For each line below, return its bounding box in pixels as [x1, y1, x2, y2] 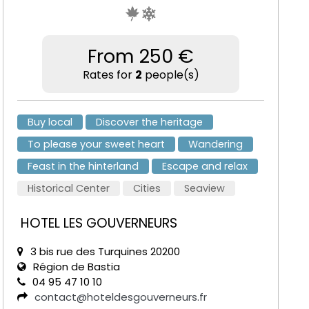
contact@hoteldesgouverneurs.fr [34, 290, 208, 305]
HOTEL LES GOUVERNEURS [17, 214, 178, 233]
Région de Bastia [33, 259, 121, 275]
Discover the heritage [96, 115, 203, 130]
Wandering [188, 137, 243, 152]
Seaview [184, 181, 226, 196]
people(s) [141, 67, 199, 83]
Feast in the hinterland [28, 159, 139, 174]
